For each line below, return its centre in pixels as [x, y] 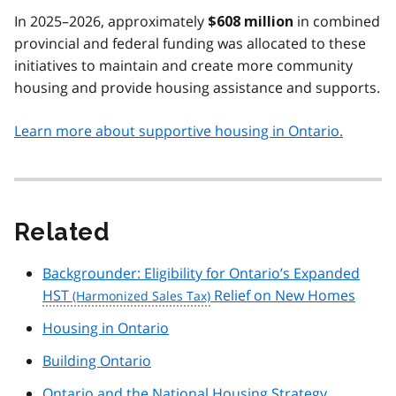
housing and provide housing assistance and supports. [197, 88]
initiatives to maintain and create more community [183, 66]
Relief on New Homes [283, 296]
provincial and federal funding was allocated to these [190, 44]
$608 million [251, 22]
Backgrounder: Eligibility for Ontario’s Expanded [201, 274]
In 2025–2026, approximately [111, 22]
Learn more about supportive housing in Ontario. [179, 131]
